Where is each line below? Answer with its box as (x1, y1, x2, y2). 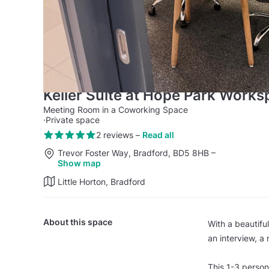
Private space (46, 115, 100, 125)
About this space (43, 216, 112, 227)
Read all (142, 130, 174, 141)
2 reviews (95, 130, 133, 141)
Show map (58, 157, 101, 168)
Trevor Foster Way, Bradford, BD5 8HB (58, 147, 211, 158)
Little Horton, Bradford (58, 176, 145, 187)
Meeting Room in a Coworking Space (43, 104, 188, 115)
